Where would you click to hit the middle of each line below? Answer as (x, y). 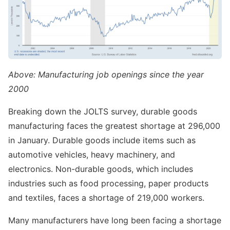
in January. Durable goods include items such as (102, 140)
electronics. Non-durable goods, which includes (101, 169)
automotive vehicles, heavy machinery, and (92, 155)
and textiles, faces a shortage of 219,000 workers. (106, 198)
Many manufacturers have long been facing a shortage (115, 221)
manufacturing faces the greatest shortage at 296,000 (114, 126)
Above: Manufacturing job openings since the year (106, 75)
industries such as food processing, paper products (108, 184)
